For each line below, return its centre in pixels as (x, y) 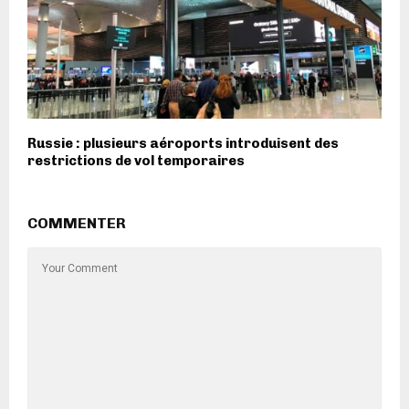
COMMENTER (77, 224)
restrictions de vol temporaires (136, 161)
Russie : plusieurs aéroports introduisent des (183, 144)
